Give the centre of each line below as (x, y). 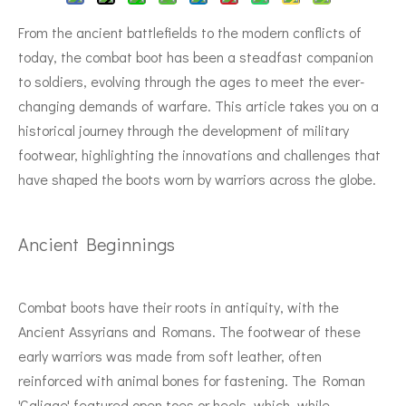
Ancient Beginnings (97, 243)
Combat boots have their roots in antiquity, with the (179, 306)
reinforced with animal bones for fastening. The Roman (192, 380)
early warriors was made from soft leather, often (170, 355)
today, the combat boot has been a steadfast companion (196, 56)
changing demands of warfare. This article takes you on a (198, 105)
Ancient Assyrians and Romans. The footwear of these (189, 331)
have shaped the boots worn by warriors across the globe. (197, 179)
